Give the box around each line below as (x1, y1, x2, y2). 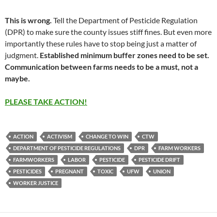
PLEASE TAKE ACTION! (5, 97, 87, 107)
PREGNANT (55, 168, 84, 175)
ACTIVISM (47, 133, 72, 140)
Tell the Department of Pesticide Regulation (52, 15, 198, 25)
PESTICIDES (13, 168, 42, 175)
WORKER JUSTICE (13, 180, 58, 186)
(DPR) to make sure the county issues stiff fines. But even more (5, 27, 212, 37)
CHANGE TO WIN (86, 133, 128, 140)
